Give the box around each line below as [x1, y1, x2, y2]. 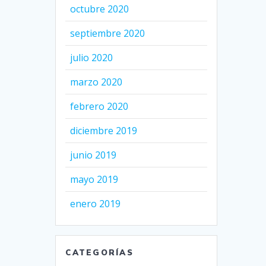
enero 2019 [70, 197, 121, 211]
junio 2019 [70, 148, 117, 162]
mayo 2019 [70, 173, 119, 186]
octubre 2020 [70, 2, 129, 16]
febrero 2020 [70, 100, 129, 113]
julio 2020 [70, 51, 113, 65]
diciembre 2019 [70, 124, 138, 138]
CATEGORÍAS [65, 248, 134, 258]
